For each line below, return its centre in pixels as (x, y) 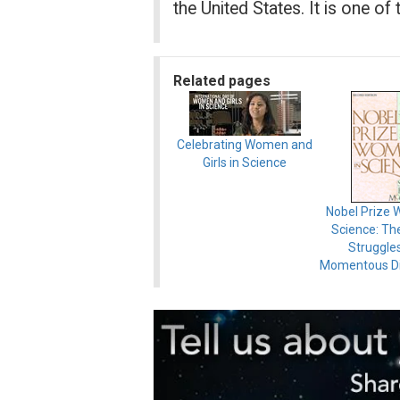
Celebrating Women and (245, 145)
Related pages (222, 81)
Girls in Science (245, 163)
